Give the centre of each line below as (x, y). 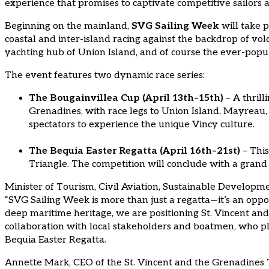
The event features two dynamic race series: (105, 76)
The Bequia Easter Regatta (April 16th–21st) (134, 151)
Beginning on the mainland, (68, 26)
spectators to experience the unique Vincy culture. (142, 125)
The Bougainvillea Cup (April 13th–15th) (126, 98)
